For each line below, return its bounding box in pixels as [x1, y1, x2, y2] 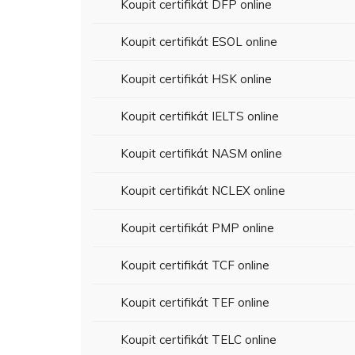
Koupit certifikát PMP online [120, 220, 274, 235]
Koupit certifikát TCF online [120, 258, 269, 273]
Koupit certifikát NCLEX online [120, 183, 285, 198]
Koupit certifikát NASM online [120, 146, 282, 161]
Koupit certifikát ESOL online [120, 34, 277, 49]
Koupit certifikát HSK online [120, 71, 272, 86]
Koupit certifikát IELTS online [120, 109, 279, 124]
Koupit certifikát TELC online [120, 332, 277, 347]
